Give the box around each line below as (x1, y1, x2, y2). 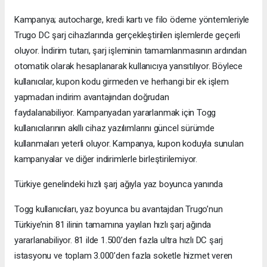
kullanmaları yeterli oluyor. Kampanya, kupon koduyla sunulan (14, 138, 244, 149)
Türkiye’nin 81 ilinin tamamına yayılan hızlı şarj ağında (14, 219, 212, 230)
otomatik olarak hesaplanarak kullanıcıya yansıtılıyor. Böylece (14, 60, 243, 72)
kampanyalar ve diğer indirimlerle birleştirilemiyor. (14, 153, 198, 164)
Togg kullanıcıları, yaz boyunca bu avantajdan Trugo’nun (14, 203, 223, 215)
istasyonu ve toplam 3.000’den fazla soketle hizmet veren (14, 250, 233, 261)
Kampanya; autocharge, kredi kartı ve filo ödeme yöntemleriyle (14, 14, 250, 25)
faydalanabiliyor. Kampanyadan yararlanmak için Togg (14, 107, 216, 118)
